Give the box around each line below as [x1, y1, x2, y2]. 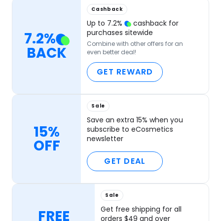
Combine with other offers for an [87, 39, 184, 48]
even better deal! [87, 48, 137, 57]
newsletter [87, 134, 124, 144]
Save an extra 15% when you [87, 115, 184, 125]
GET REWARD [97, 66, 153, 78]
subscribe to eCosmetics [87, 124, 174, 135]
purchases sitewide [87, 28, 153, 38]
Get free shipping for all [101, 204, 182, 215]
